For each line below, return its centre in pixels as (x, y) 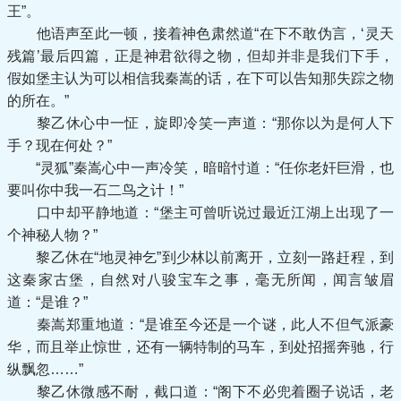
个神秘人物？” (52, 235)
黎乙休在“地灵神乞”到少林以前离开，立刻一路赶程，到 (200, 257)
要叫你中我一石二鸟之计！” (95, 190)
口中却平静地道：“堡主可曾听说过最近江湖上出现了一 (200, 213)
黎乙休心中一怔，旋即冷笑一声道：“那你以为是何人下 (200, 123)
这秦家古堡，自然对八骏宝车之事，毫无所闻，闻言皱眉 (200, 280)
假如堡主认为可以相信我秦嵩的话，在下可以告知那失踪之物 (200, 78)
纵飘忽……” (45, 369)
